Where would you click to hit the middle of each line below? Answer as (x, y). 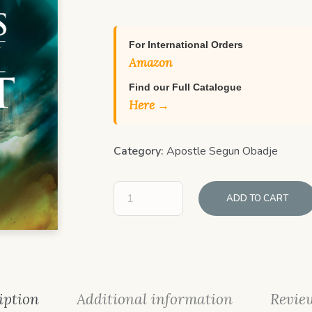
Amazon (151, 63)
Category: (140, 151)
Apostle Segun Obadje (223, 151)
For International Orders (186, 45)
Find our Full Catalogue (186, 87)
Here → (149, 105)
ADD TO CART (258, 198)
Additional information (154, 299)
